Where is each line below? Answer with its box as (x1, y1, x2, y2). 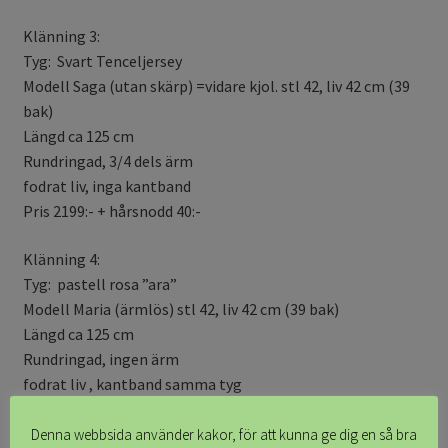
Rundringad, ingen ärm (22, 348, 179, 369)
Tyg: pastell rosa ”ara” (22, 273, 177, 294)
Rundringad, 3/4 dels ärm (22, 150, 193, 171)
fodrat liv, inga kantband (22, 175, 191, 196)
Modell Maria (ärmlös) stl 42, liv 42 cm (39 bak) (22, 298, 339, 319)
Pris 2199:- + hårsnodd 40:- (22, 200, 201, 221)
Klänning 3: (22, 25, 100, 46)
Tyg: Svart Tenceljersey (22, 50, 182, 71)
